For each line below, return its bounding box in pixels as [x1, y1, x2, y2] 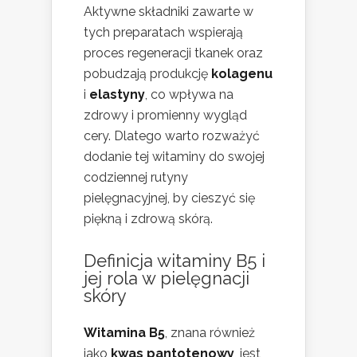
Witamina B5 [84, 325, 165, 341]
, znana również [165, 325, 255, 341]
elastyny [89, 87, 145, 103]
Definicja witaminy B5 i [84, 250, 265, 272]
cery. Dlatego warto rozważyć [84, 128, 260, 144]
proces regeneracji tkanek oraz [84, 45, 263, 61]
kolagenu [211, 66, 273, 82]
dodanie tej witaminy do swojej [84, 149, 265, 165]
